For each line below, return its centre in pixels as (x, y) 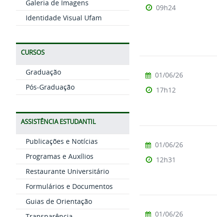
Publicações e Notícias (62, 141)
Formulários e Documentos (69, 186)
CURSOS (32, 53)
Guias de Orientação (59, 201)
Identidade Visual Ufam (63, 18)
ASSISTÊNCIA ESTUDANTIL (58, 122)
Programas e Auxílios (59, 156)
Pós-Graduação (50, 87)
